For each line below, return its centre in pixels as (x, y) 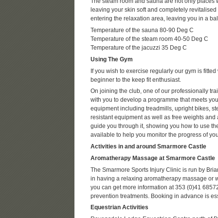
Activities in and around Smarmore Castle (148, 147)
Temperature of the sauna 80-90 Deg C (142, 30)
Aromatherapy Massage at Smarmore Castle (153, 158)
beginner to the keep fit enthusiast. (136, 80)
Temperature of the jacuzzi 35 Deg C (138, 48)
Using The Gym (111, 59)
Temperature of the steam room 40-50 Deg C (149, 39)
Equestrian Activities (119, 208)
